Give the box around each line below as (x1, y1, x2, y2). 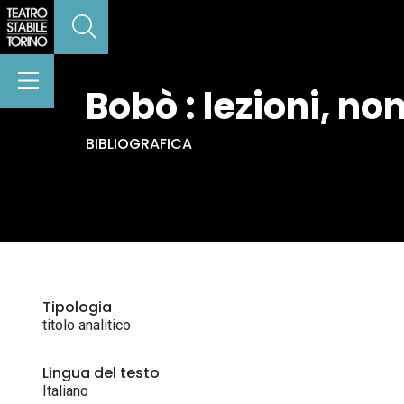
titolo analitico (42, 317, 131, 334)
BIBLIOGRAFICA (86, 133, 192, 154)
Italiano (42, 382, 88, 399)
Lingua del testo (42, 363, 160, 383)
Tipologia (42, 297, 112, 317)
